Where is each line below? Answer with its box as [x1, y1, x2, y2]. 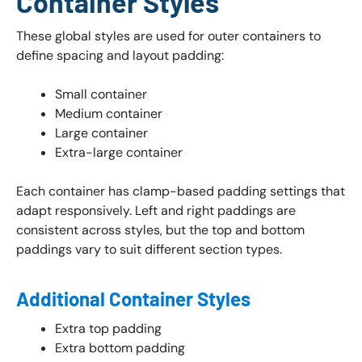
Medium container [55, 104, 162, 122]
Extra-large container [55, 143, 183, 161]
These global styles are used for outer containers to [16, 27, 321, 44]
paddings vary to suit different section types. [16, 240, 282, 258]
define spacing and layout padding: [16, 46, 224, 64]
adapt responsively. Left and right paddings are [16, 201, 296, 219]
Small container [55, 85, 147, 103]
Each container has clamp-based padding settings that [16, 182, 345, 200]
